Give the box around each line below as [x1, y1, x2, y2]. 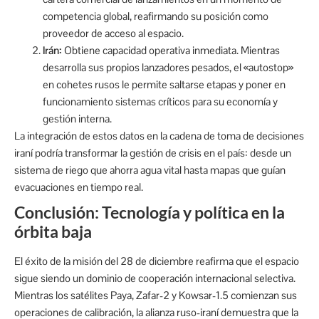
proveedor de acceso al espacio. [43, 26, 184, 40]
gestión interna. [43, 111, 112, 125]
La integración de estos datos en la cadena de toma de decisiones [14, 128, 304, 142]
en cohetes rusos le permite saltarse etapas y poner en [43, 77, 286, 91]
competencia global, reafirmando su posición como [43, 9, 268, 23]
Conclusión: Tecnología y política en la [14, 202, 285, 222]
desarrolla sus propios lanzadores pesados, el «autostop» [43, 60, 293, 74]
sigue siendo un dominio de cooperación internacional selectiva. [14, 271, 296, 285]
